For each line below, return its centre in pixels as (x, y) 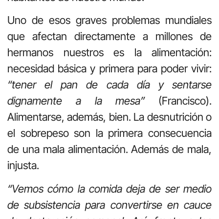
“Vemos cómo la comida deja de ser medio (109, 188)
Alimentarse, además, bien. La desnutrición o (109, 117)
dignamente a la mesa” (76, 101)
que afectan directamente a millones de (109, 36)
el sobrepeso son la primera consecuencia (109, 133)
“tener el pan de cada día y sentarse (109, 85)
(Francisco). (178, 101)
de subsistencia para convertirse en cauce (109, 205)
